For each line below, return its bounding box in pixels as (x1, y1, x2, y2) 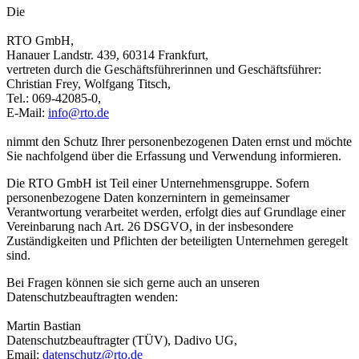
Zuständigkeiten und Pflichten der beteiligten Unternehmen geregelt (6, 233, 348, 248)
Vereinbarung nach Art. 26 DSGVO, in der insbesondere (6, 219, 293, 233)
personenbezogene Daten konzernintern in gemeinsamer (6, 190, 289, 204)
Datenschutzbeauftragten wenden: (6, 289, 178, 304)
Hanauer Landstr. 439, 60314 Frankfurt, (6, 47, 208, 62)
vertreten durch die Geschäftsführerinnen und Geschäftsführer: (6, 62, 321, 76)
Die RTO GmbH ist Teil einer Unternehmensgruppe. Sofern (6, 175, 309, 190)
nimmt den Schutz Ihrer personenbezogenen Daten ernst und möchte (6, 134, 352, 148)
